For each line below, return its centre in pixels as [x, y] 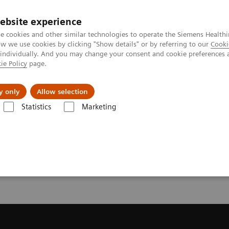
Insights [129, 84]
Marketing [99, 107]
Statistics [36, 107]
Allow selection [62, 91]
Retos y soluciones [59, 84]
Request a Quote [41, 117]
